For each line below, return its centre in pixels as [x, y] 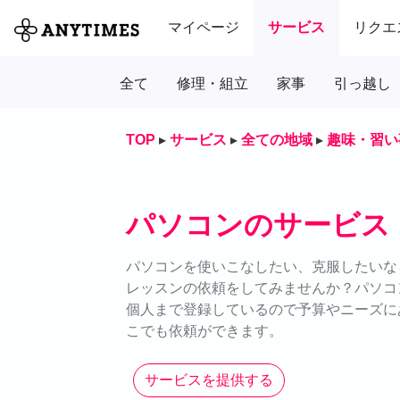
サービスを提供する [209, 379]
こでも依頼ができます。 [204, 330]
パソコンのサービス [258, 225]
